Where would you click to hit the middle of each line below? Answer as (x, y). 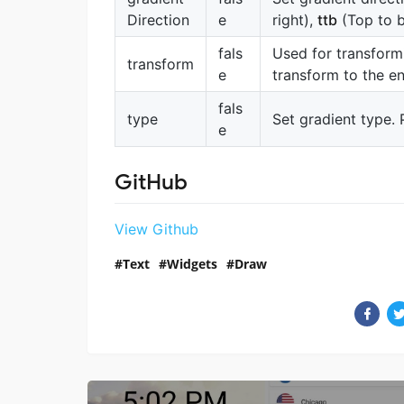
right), (295, 20)
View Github (156, 229)
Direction (158, 20)
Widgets (192, 263)
